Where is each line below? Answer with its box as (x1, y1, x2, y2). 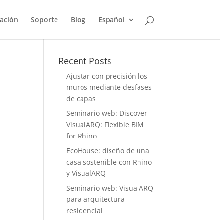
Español (98, 15, 125, 24)
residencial (66, 206, 103, 215)
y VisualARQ (66, 168, 106, 178)
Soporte (30, 15, 58, 24)
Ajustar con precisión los (66, 71, 148, 81)
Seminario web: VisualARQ (66, 183, 154, 192)
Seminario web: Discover (66, 109, 148, 118)
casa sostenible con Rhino (66, 157, 152, 166)
